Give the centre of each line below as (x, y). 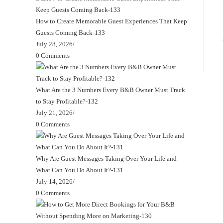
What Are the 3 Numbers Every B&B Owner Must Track (111, 90)
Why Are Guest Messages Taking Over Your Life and (106, 158)
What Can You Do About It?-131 (80, 170)
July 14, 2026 (54, 181)
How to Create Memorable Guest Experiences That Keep (111, 21)
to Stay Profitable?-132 (67, 101)
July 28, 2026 (54, 44)
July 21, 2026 (54, 112)
